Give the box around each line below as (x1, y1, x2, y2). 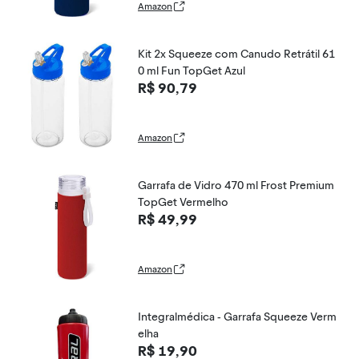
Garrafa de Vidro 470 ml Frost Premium (138, 179, 334, 192)
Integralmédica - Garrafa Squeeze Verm (138, 310, 337, 324)
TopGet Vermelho (138, 196, 228, 209)
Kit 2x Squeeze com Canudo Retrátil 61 (138, 47, 335, 61)
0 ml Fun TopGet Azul (138, 64, 245, 78)
